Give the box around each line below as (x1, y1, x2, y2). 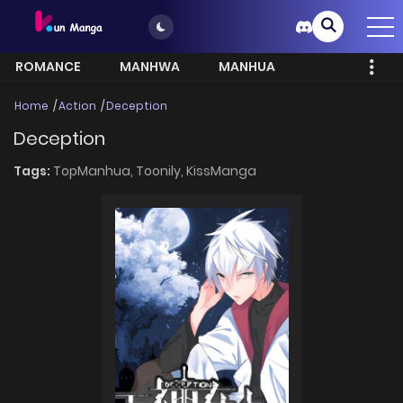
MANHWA (120, 58, 180, 76)
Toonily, (136, 161, 186, 180)
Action (58, 98, 96, 114)
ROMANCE (15, 58, 81, 76)
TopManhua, (53, 161, 136, 180)
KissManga (186, 161, 256, 180)
